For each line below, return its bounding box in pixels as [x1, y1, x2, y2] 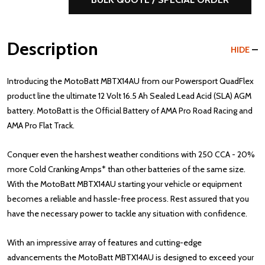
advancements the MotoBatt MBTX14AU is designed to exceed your [7, 252, 254, 263]
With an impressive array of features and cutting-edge [7, 237, 202, 248]
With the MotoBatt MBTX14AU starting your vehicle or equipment [7, 179, 242, 189]
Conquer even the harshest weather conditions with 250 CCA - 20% [7, 149, 255, 160]
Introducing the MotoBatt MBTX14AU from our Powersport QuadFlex [7, 76, 254, 86]
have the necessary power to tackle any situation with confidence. [7, 208, 247, 219]
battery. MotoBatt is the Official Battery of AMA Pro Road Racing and [7, 105, 253, 116]
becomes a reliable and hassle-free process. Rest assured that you [7, 193, 249, 204]
